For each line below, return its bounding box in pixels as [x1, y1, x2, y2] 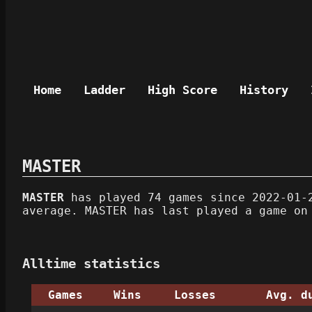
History [240, 82, 288, 97]
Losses [173, 288, 216, 302]
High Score [148, 82, 217, 97]
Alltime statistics [22, 256, 160, 271]
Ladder [84, 82, 125, 97]
